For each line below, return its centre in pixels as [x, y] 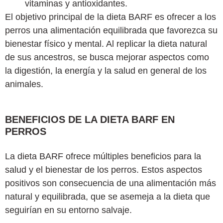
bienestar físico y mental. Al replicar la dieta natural [106, 44]
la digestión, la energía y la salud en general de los [106, 71]
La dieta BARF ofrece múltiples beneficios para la [103, 157]
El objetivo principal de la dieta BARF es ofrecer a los [111, 17]
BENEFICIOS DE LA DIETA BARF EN [90, 120]
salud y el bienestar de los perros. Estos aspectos [104, 170]
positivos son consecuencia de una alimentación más [111, 183]
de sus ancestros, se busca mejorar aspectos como [107, 57]
